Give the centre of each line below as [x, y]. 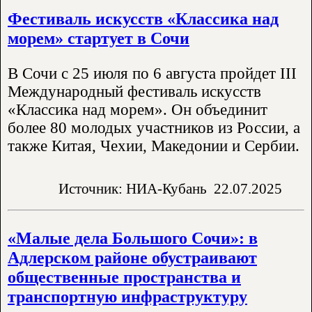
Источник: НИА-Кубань [133, 188]
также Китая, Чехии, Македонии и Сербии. [154, 146]
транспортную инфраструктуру [127, 296]
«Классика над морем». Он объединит [138, 109]
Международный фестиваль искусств [134, 91]
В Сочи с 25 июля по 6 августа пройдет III [152, 73]
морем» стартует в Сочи [99, 38]
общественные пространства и [124, 276]
